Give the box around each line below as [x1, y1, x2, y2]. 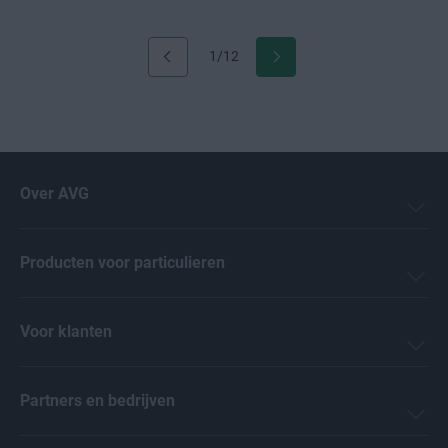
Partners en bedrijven [20, 391, 175, 411]
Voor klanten [20, 322, 112, 342]
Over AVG [20, 184, 89, 204]
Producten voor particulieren [20, 253, 225, 273]
